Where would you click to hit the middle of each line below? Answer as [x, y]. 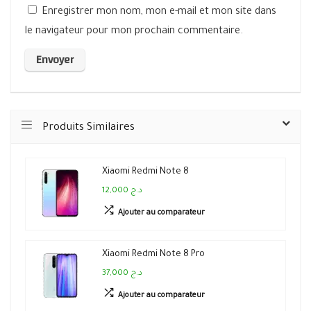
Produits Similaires [89, 128]
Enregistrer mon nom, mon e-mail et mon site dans [159, 13]
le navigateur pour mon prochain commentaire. [134, 32]
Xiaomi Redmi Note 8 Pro [153, 255]
